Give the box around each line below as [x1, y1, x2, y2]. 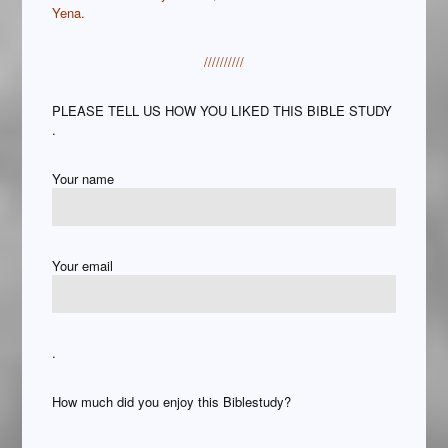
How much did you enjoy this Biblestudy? [52, 392, 292, 412]
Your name [52, 169, 115, 189]
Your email [52, 256, 114, 276]
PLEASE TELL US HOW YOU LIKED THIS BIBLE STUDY [52, 101, 393, 121]
